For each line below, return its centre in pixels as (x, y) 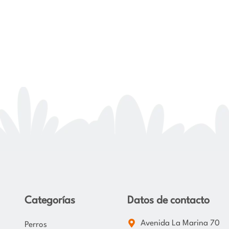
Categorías (50, 201)
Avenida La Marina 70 (180, 223)
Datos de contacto (168, 201)
